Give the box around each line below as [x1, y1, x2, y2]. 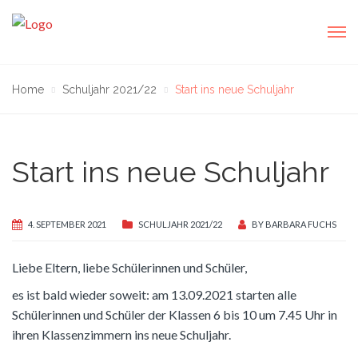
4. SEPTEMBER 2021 [28, 219, 106, 229]
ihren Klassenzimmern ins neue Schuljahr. [12, 327, 231, 343]
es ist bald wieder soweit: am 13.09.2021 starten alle [12, 287, 296, 303]
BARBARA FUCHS [265, 219, 336, 229]
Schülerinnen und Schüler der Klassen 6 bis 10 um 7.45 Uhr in [12, 307, 337, 323]
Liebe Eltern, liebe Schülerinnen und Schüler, [12, 259, 247, 275]
